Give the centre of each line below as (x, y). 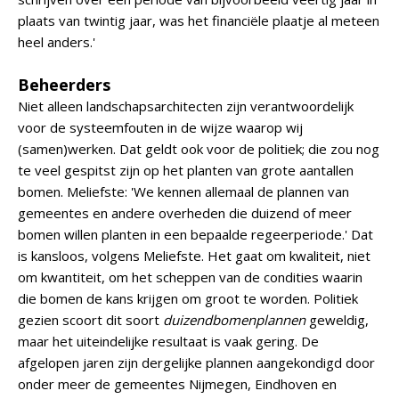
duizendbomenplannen (234, 320)
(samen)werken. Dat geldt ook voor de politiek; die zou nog (199, 149)
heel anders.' (57, 42)
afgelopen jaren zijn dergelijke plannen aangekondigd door (196, 362)
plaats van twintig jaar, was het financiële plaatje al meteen (199, 20)
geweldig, (337, 320)
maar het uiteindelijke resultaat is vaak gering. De (168, 341)
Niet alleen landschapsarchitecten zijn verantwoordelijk (186, 106)
